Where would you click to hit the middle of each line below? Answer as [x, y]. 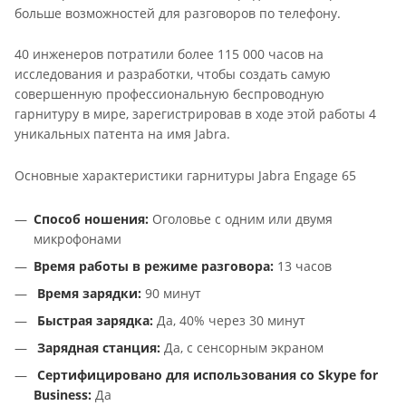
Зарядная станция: [101, 347]
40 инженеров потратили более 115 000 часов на [169, 54]
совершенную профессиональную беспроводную [169, 94]
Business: [64, 394]
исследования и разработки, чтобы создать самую [173, 74]
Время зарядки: [91, 293]
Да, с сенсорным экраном [244, 347]
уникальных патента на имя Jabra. [122, 134]
